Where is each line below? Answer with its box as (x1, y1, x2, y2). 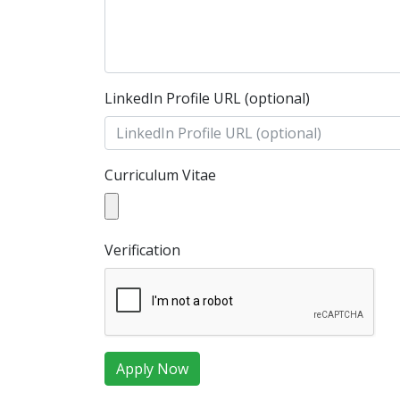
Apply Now (116, 359, 188, 379)
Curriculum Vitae (104, 165, 216, 185)
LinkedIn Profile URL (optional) (104, 88, 310, 108)
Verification (104, 240, 180, 260)
